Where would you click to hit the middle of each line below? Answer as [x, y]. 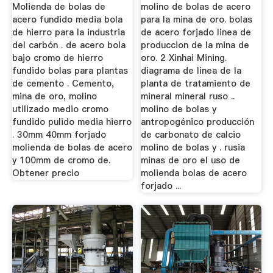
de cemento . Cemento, [63, 84]
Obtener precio [45, 173]
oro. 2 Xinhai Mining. [184, 58]
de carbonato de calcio [191, 135]
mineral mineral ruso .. [188, 97]
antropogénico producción [198, 122]
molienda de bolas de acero [72, 148]
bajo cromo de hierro [57, 58]
